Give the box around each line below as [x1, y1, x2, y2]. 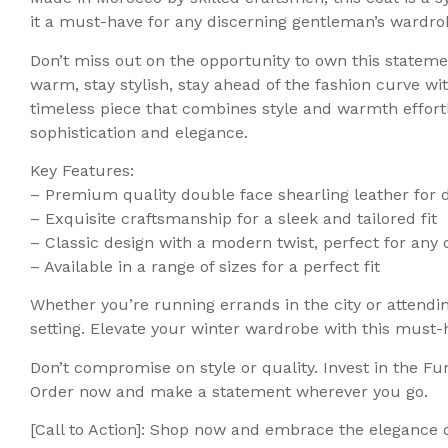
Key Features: [30, 160, 134, 180]
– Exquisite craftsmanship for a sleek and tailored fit [30, 208, 437, 228]
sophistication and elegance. [30, 122, 248, 142]
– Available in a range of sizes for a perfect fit [30, 256, 380, 276]
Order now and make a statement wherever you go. [30, 381, 428, 401]
